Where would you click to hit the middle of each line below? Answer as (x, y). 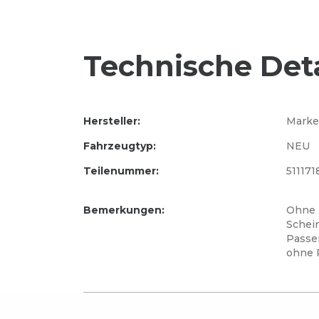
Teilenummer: (121, 171)
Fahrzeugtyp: (120, 146)
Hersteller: (112, 121)
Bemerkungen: (124, 210)
